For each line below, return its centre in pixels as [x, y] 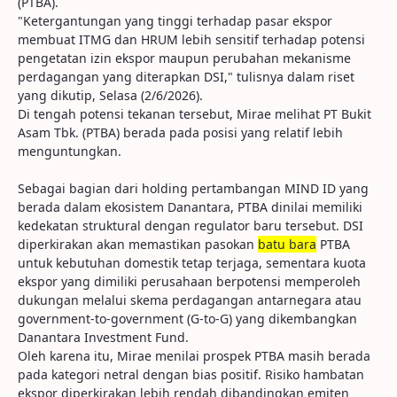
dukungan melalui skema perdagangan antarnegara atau [190, 300]
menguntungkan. [70, 151]
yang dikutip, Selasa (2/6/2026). [110, 95]
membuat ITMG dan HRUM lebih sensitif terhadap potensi [191, 39]
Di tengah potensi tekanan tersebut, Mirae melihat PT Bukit [195, 114]
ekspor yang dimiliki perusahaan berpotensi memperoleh [189, 281]
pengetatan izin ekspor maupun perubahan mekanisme [184, 58]
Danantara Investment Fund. [103, 337]
